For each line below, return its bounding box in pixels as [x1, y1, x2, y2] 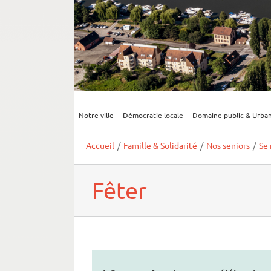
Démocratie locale [122, 110, 183, 120]
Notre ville [78, 110, 114, 120]
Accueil [86, 140, 114, 151]
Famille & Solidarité [123, 140, 197, 151]
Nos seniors [206, 140, 250, 151]
